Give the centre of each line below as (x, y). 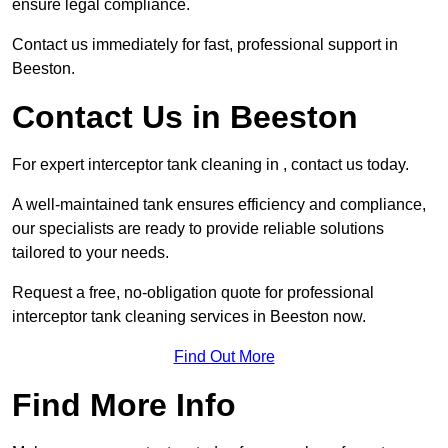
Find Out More (224, 357)
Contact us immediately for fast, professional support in (205, 45)
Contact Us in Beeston (185, 117)
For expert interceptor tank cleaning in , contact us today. (210, 165)
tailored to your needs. (90, 253)
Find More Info (124, 405)
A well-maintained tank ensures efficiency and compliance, (219, 205)
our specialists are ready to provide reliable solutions (198, 229)
